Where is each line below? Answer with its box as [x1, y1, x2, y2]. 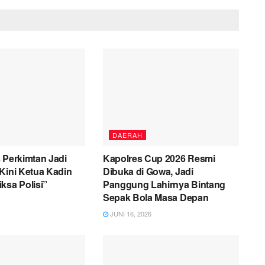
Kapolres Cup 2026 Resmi [102, 151, 215, 165]
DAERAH [112, 130, 143, 140]
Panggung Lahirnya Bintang [102, 177, 225, 191]
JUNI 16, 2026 [108, 208, 151, 218]
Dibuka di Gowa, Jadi [102, 164, 193, 178]
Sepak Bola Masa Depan [102, 190, 209, 204]
